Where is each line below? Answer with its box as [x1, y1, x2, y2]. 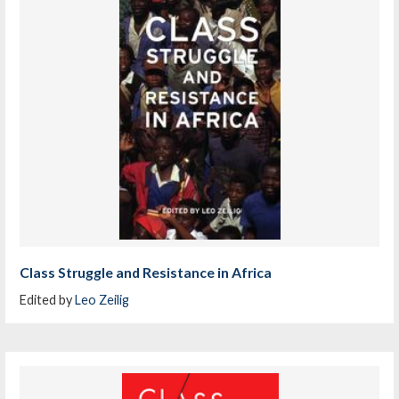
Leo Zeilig [75, 291, 130, 307]
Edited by [20, 291, 76, 307]
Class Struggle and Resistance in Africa [20, 263, 273, 281]
